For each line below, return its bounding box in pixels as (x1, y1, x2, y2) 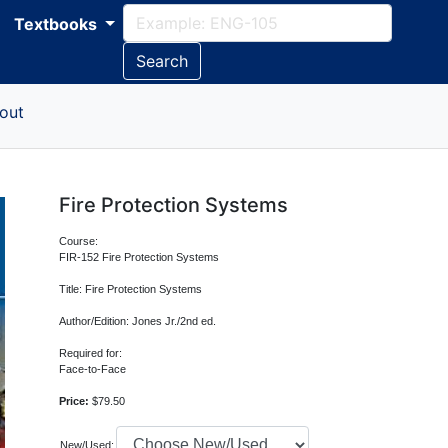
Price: (59, 395, 93, 407)
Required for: (59, 347, 123, 359)
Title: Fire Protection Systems (59, 283, 203, 295)
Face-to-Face (59, 363, 127, 375)
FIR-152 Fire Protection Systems (59, 251, 220, 263)
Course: (59, 235, 99, 247)
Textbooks (14, 14, 101, 34)
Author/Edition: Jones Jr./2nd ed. (59, 315, 217, 327)
